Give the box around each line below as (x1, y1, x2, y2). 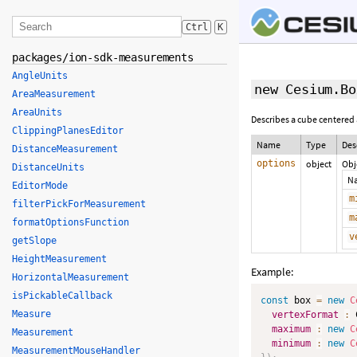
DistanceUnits (12, 162, 84, 173)
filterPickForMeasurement (12, 198, 146, 210)
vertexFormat (272, 309, 339, 320)
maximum (272, 324, 311, 335)
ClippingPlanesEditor (12, 125, 124, 136)
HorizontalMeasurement (12, 272, 129, 283)
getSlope (12, 235, 57, 246)
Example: (251, 265, 293, 279)
